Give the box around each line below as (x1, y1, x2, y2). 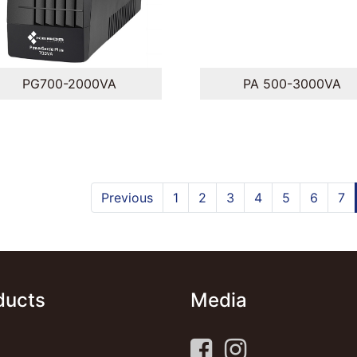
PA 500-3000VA (242, 76, 341, 92)
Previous (101, 190, 153, 206)
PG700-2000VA (22, 76, 116, 92)
